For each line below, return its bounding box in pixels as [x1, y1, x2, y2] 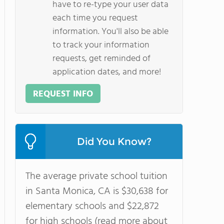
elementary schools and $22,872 [25, 198, 159, 214]
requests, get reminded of [52, 51, 150, 66]
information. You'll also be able [52, 24, 168, 39]
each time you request [52, 11, 138, 25]
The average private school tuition [25, 168, 167, 184]
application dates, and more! [52, 65, 161, 79]
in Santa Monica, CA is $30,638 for [25, 183, 168, 199]
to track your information [52, 38, 149, 52]
